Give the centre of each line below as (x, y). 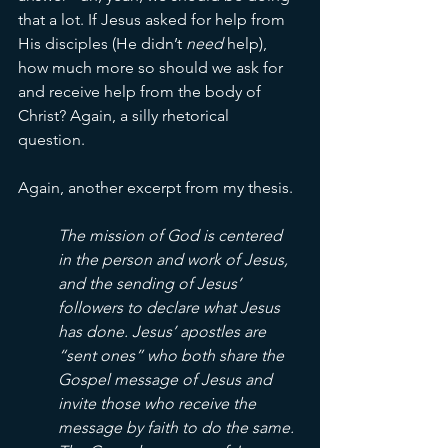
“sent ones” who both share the (173, 356)
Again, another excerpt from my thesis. (157, 188)
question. (53, 140)
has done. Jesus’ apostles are (164, 332)
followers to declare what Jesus (171, 308)
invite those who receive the (159, 404)
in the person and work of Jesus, (175, 260)
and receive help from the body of (141, 92)
